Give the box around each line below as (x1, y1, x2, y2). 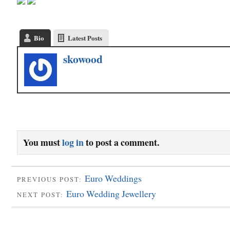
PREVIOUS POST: (17, 175, 85, 184)
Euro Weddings (85, 171, 142, 184)
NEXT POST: (17, 190, 66, 200)
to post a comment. (84, 135, 159, 149)
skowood (63, 50, 103, 67)
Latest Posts (68, 32, 102, 43)
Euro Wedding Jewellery (66, 187, 156, 200)
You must (23, 135, 62, 149)
